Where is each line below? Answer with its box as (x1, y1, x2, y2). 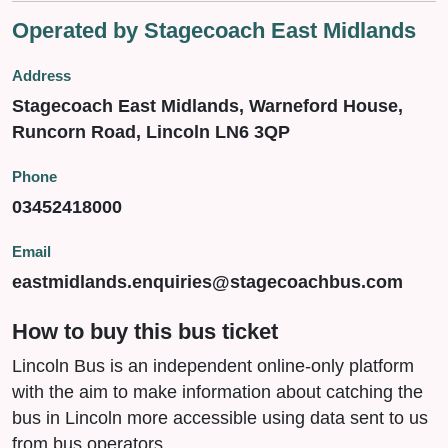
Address (12, 68, 71, 84)
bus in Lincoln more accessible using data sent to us (12, 408, 428, 428)
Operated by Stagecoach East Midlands (12, 18, 416, 43)
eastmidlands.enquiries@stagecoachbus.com (12, 272, 403, 292)
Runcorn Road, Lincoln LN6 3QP (12, 122, 290, 142)
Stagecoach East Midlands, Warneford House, (12, 96, 403, 116)
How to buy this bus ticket (12, 319, 278, 344)
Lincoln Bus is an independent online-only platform (12, 356, 414, 376)
